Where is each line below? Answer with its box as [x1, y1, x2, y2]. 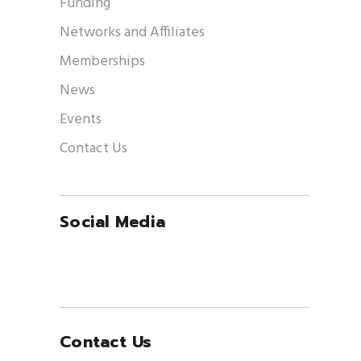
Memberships [60, 49, 145, 73]
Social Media [60, 210, 165, 234]
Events [60, 107, 102, 131]
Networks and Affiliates [60, 20, 205, 44]
